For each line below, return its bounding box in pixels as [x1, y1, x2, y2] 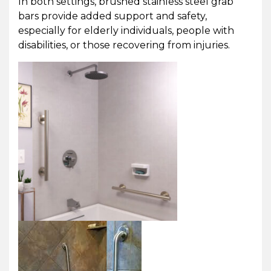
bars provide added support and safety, [18, 10, 207, 22]
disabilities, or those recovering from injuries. [18, 39, 230, 51]
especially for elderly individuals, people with [18, 25, 234, 37]
